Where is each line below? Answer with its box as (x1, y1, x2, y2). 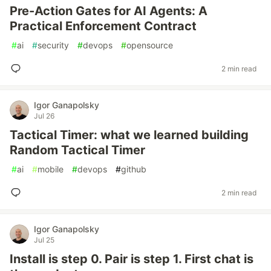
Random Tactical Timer (10, 143, 145, 157)
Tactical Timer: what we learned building (10, 128, 249, 142)
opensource (126, 40, 173, 50)
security (38, 40, 69, 50)
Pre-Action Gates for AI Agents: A (10, 4, 207, 18)
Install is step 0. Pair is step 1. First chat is (10, 252, 253, 266)
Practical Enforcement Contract (10, 19, 197, 33)
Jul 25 (34, 235, 54, 244)
